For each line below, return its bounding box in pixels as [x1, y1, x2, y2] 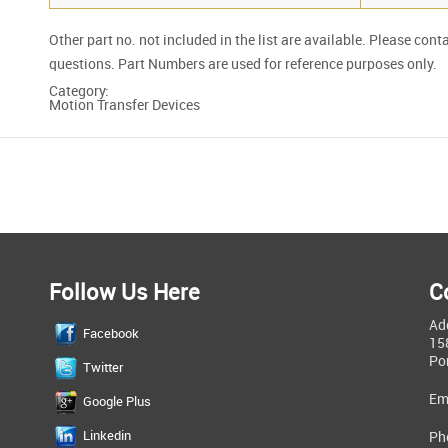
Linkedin [83, 428, 131, 443]
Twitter [83, 360, 124, 375]
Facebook [83, 326, 139, 341]
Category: [49, 83, 112, 99]
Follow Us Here [49, 281, 200, 305]
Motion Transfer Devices [49, 97, 200, 113]
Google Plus [83, 394, 151, 409]
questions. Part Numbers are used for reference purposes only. [49, 56, 437, 72]
